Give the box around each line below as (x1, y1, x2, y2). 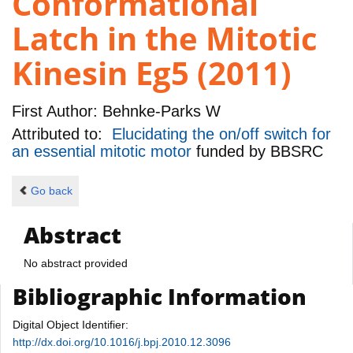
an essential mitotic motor (12, 143, 196, 161)
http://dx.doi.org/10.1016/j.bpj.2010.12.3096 (13, 335, 231, 348)
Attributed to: (12, 125, 112, 143)
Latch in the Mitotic (12, 17, 318, 61)
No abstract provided (24, 256, 128, 269)
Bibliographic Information (13, 281, 307, 311)
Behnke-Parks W (98, 102, 221, 120)
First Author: (12, 102, 98, 120)
